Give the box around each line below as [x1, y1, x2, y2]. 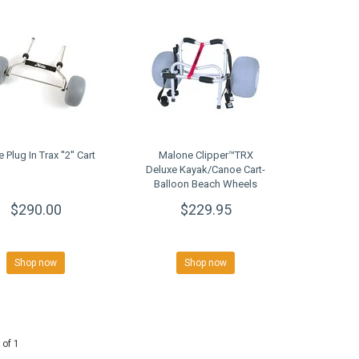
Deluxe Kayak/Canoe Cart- [146, 163, 266, 176]
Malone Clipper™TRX [158, 149, 253, 162]
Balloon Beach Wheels [154, 178, 258, 191]
